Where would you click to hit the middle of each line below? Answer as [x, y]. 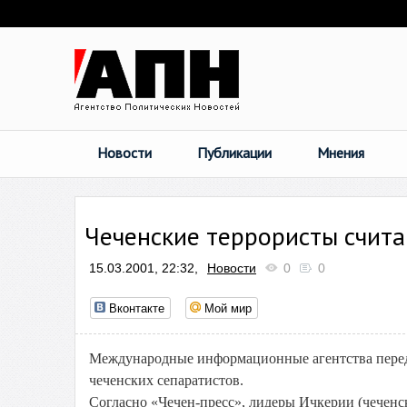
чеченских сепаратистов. [166, 380]
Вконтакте [137, 308]
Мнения [341, 153]
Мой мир [228, 308]
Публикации [234, 153]
